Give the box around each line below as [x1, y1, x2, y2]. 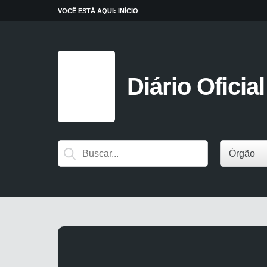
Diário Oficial [127, 73, 265, 100]
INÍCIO [118, 7, 138, 14]
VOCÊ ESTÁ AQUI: [58, 7, 118, 14]
